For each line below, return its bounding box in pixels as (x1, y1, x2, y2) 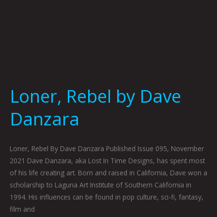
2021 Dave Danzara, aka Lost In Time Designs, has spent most (10, 156, 205, 166)
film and (10, 204, 35, 214)
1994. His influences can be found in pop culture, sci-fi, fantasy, (10, 192, 203, 202)
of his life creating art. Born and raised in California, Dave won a (10, 168, 207, 178)
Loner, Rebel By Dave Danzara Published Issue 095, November (10, 144, 204, 154)
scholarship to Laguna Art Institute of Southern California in (10, 180, 191, 190)
